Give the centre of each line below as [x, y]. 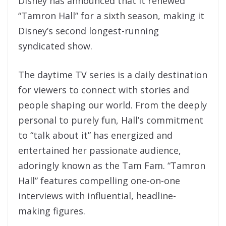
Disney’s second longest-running [89, 31]
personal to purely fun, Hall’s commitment [111, 120]
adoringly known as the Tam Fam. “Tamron [112, 165]
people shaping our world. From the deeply [112, 105]
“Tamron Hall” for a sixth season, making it [111, 16]
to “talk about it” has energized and [95, 135]
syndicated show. [56, 46]
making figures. [53, 211]
